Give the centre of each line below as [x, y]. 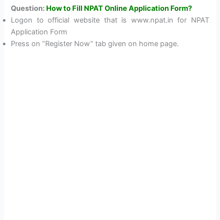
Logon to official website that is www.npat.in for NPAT [110, 20]
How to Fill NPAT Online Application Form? [119, 9]
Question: [29, 9]
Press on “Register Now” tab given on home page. [95, 44]
